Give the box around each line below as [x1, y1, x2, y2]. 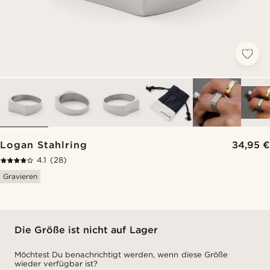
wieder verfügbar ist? [14, 259, 98, 268]
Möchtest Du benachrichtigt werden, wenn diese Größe [14, 250, 228, 259]
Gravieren [3, 172, 37, 181]
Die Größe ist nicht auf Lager [14, 224, 158, 236]
